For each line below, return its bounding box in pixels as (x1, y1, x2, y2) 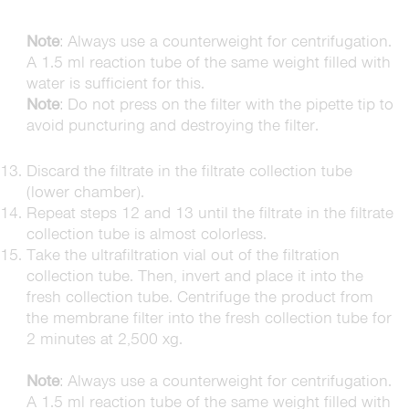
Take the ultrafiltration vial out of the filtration (26, 245, 340, 265)
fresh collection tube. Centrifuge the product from (26, 287, 373, 307)
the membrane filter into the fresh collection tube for (26, 308, 392, 328)
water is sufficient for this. (26, 73, 204, 93)
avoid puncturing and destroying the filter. (26, 115, 319, 135)
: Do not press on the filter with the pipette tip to (58, 94, 393, 114)
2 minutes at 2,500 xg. (26, 329, 183, 349)
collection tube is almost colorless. (26, 224, 267, 244)
